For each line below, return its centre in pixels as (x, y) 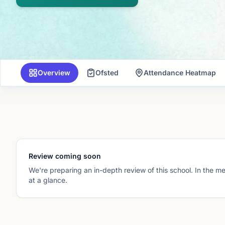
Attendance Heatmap (180, 73)
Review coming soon (65, 156)
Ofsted (107, 73)
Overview (54, 73)
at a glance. (48, 180)
